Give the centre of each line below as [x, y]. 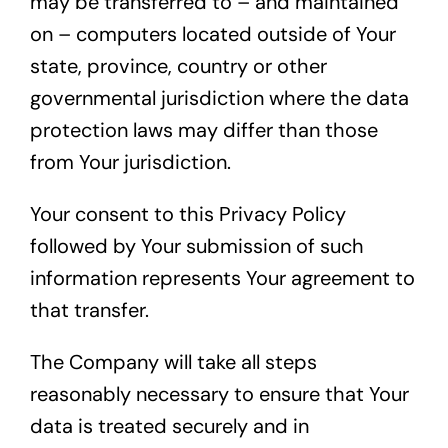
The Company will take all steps [173, 362]
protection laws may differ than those [203, 130]
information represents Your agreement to [222, 278]
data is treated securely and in [169, 426]
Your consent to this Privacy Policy [187, 214]
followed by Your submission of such [196, 246]
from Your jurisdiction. [130, 162]
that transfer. [89, 310]
